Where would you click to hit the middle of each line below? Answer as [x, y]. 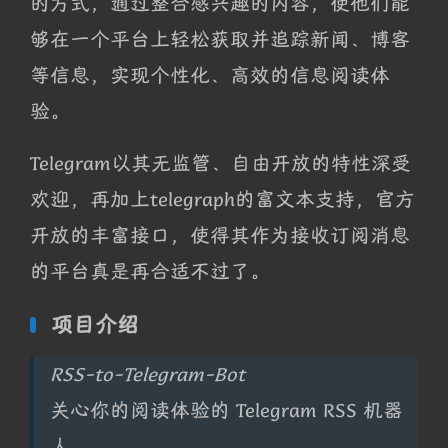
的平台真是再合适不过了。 [150, 271]
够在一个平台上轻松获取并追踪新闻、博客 [220, 39]
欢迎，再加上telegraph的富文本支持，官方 [222, 199]
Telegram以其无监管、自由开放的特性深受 [220, 163]
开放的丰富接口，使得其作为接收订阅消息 [220, 235]
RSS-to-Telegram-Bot [147, 374]
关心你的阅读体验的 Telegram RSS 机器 [226, 410]
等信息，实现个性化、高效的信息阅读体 [210, 75]
